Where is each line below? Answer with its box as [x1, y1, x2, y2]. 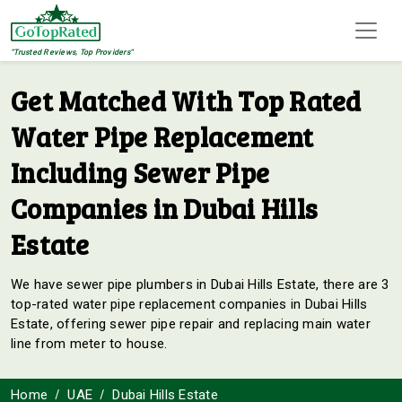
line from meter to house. [11, 336, 168, 353]
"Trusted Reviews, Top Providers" [11, 47, 133, 57]
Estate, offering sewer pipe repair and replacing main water [11, 316, 371, 333]
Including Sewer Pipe [11, 154, 269, 191]
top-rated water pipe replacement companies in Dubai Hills [11, 296, 368, 313]
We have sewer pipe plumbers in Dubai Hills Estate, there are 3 [11, 276, 389, 293]
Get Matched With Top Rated [11, 83, 362, 119]
